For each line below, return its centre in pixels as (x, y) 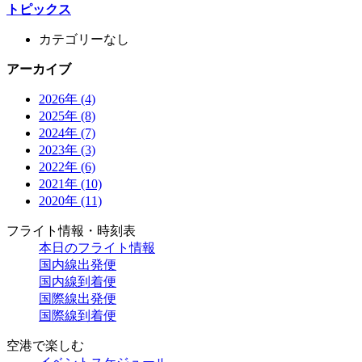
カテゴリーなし (84, 39)
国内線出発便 (78, 264)
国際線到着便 (78, 315)
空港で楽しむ (45, 345)
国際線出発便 (78, 298)
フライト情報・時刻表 (71, 230)
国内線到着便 (78, 281)
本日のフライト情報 (97, 247)
